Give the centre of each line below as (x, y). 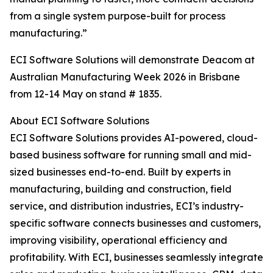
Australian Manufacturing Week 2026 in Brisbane (125, 77)
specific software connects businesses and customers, (135, 223)
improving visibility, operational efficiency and (119, 240)
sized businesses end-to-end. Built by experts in (120, 172)
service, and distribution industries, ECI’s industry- (127, 206)
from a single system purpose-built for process (118, 16)
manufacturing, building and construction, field (121, 189)
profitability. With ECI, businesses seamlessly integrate (136, 257)
